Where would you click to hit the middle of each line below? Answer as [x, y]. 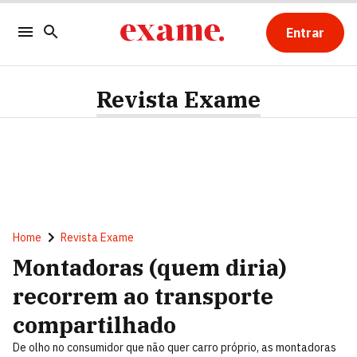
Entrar [305, 33]
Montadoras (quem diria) [150, 267]
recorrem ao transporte [143, 296]
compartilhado [94, 325]
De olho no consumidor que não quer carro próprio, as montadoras [175, 347]
